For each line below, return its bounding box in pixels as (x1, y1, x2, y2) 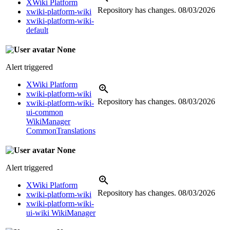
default (26, 25, 48, 34)
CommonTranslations (26, 126, 95, 135)
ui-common (26, 107, 63, 117)
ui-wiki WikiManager (26, 208, 95, 217)
